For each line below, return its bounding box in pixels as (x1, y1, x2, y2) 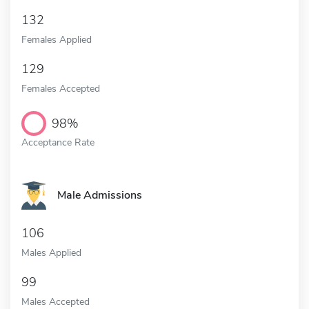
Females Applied (21, 32, 92, 47)
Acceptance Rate (21, 135, 94, 150)
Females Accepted (21, 81, 100, 96)
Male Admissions (57, 187, 142, 203)
